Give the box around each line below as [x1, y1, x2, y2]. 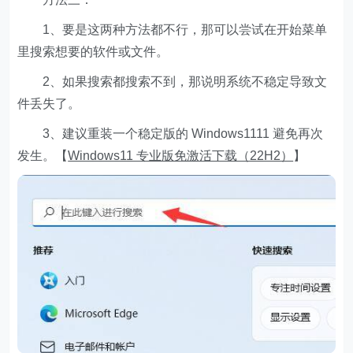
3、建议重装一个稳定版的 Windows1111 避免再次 [17, 127, 324, 141]
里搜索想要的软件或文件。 [17, 45, 169, 59]
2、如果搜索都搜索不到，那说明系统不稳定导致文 [17, 75, 328, 89]
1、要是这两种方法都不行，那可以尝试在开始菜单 [17, 23, 328, 37]
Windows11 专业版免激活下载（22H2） [68, 149, 294, 163]
